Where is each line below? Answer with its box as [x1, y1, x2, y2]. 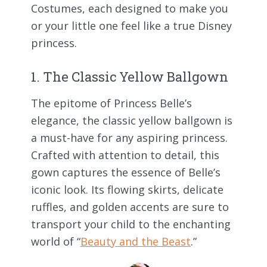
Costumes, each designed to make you [31, 1, 228, 16]
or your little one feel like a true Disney [31, 18, 232, 33]
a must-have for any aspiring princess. [31, 130, 228, 145]
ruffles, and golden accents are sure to [31, 199, 229, 214]
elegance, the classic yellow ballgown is [31, 113, 232, 128]
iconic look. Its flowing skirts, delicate [31, 182, 223, 197]
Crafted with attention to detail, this [31, 147, 219, 162]
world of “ [31, 234, 80, 249]
